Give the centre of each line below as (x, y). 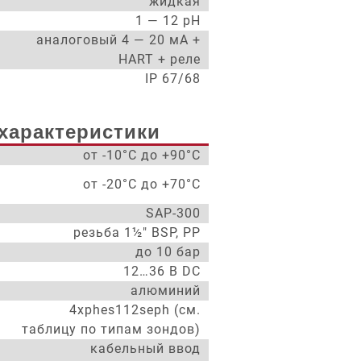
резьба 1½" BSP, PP (137, 232)
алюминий (166, 290)
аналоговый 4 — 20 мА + (118, 40)
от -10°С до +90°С (142, 155)
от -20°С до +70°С (142, 184)
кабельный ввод (145, 349)
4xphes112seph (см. (135, 310)
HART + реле (160, 59)
